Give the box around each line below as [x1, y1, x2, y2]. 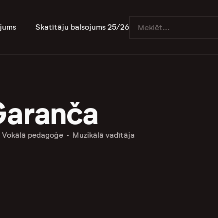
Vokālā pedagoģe [1, 130, 63, 140]
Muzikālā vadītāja [72, 130, 135, 140]
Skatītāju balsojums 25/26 [36, 22, 129, 32]
